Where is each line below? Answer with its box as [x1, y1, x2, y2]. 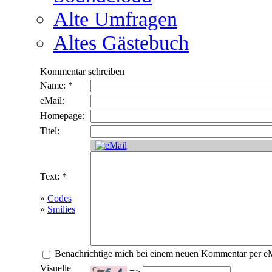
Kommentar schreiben [39, 66, 124, 77]
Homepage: [39, 110, 84, 121]
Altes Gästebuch [53, 31, 189, 55]
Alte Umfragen [53, 7, 177, 31]
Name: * [39, 80, 73, 91]
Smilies [47, 204, 75, 215]
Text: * [39, 171, 67, 182]
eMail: [39, 95, 64, 106]
